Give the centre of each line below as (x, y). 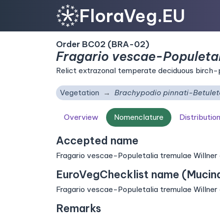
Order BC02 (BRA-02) (103, 44)
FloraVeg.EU (132, 15)
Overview (81, 117)
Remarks (79, 208)
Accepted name (97, 141)
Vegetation (80, 93)
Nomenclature (139, 117)
